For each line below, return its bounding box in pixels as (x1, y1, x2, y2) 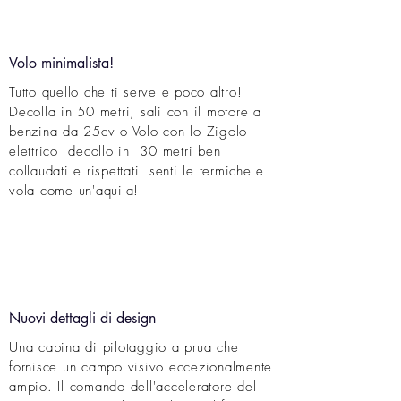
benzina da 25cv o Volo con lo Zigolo (9, 123, 247, 141)
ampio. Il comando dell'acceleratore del (9, 378, 257, 396)
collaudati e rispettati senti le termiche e (9, 162, 264, 180)
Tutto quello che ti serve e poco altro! (9, 83, 243, 101)
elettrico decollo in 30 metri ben (9, 142, 221, 160)
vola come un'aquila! (9, 182, 139, 200)
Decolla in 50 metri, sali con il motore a (9, 103, 261, 121)
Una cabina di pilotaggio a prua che (9, 338, 239, 356)
